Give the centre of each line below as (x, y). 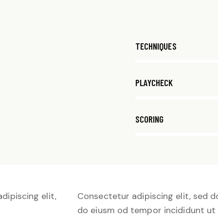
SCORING (149, 119)
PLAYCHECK (154, 82)
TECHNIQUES (156, 46)
